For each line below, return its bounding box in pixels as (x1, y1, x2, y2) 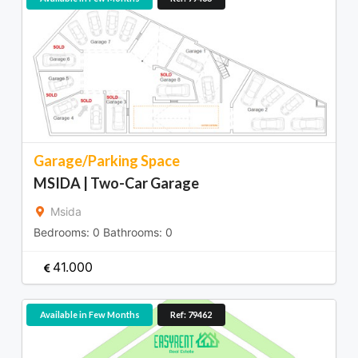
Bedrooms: (34, 225, 93, 239)
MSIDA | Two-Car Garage (34, 173, 199, 192)
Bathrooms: (100, 225, 165, 239)
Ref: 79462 (170, 309, 212, 320)
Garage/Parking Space (34, 151, 180, 169)
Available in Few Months (39, 309, 140, 320)
